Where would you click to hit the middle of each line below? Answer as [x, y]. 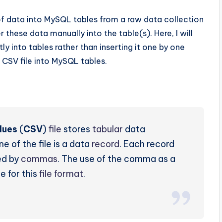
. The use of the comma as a [116, 159]
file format [61, 173]
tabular [108, 129]
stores [77, 129]
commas [39, 159]
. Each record [147, 144]
